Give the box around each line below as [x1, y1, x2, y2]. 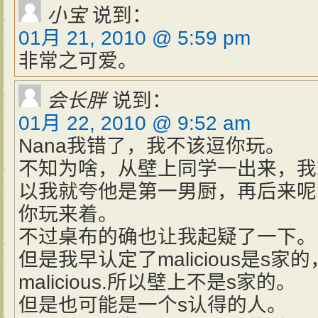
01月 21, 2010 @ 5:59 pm [18, 27, 251, 49]
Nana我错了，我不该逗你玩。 [18, 135, 285, 157]
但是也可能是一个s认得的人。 [18, 294, 287, 316]
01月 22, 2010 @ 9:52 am [18, 112, 251, 134]
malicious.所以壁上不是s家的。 [18, 271, 296, 293]
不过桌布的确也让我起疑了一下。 [18, 226, 317, 248]
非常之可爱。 [18, 50, 138, 72]
